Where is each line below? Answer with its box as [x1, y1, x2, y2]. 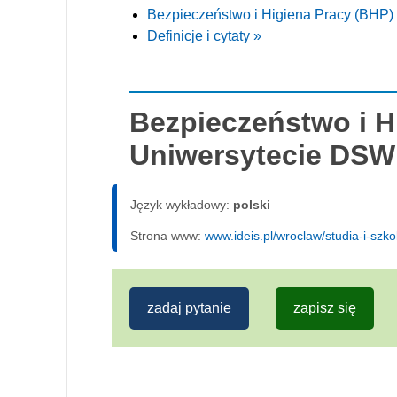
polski [233, 197, 270, 212]
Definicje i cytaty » [147, 27, 261, 43]
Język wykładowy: [130, 197, 233, 212]
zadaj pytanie [147, 300, 231, 315]
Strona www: [130, 228, 205, 243]
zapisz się [293, 300, 356, 315]
